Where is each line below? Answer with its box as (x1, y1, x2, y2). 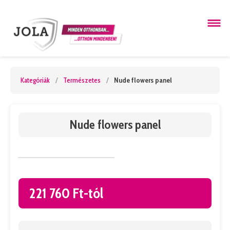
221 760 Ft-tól (29, 184, 103, 202)
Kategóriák (21, 75, 50, 85)
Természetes (63, 75, 101, 85)
